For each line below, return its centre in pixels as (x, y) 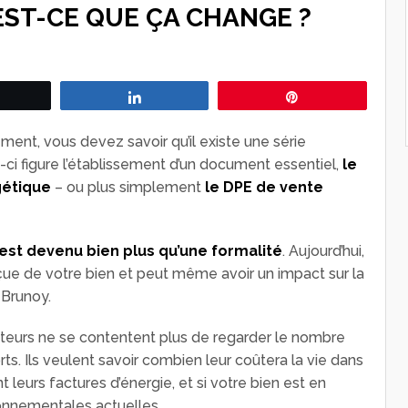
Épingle (331, 96)
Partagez (177, 96)
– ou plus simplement (128, 187)
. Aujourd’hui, (323, 250)
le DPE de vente (264, 187)
